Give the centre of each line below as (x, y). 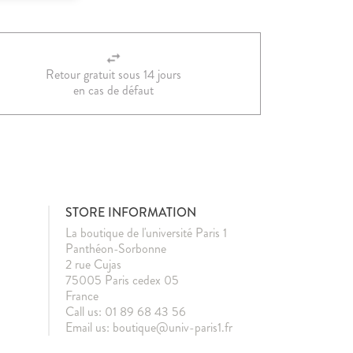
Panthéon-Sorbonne (116, 248)
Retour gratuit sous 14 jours (114, 74)
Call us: (85, 311)
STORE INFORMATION (131, 212)
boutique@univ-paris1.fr (173, 327)
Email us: (89, 327)
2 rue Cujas (93, 264)
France (82, 295)
